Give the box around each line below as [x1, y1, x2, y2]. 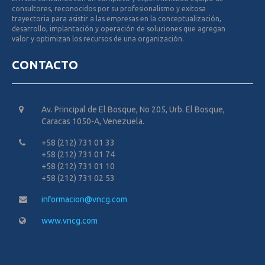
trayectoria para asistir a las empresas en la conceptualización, [12, 15, 221, 23]
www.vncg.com [41, 216, 98, 226]
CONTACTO [12, 58, 78, 72]
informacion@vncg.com [41, 195, 127, 205]
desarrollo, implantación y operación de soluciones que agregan [12, 25, 225, 33]
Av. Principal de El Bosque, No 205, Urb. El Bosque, [41, 105, 225, 115]
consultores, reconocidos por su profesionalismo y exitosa [12, 5, 206, 13]
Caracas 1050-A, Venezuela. [41, 117, 144, 127]
